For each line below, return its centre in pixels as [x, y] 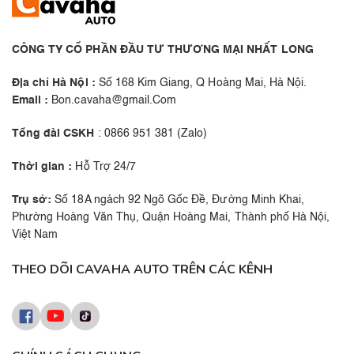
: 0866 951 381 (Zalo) [151, 134]
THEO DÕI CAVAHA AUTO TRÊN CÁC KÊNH [143, 270]
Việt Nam [35, 235]
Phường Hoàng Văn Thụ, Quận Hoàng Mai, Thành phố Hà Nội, [171, 218]
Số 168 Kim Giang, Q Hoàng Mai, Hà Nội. [201, 83]
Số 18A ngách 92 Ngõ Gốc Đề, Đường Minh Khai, [178, 200]
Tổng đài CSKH [53, 134]
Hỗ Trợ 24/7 [104, 167]
